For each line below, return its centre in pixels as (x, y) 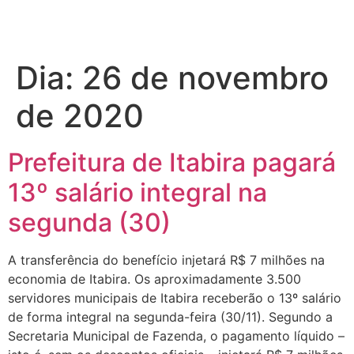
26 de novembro (205, 77)
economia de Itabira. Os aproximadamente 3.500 (154, 279)
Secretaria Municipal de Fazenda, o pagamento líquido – (176, 335)
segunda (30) (89, 222)
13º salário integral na (137, 192)
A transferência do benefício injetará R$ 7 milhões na (166, 260)
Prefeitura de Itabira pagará (172, 162)
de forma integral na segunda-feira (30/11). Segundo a (170, 316)
